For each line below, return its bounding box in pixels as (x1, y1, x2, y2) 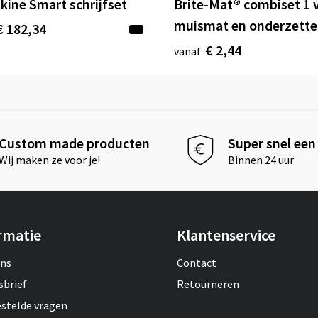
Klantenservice (176, 225, 275, 246)
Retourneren (176, 277, 239, 292)
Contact (176, 256, 216, 270)
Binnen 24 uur (228, 152, 295, 167)
